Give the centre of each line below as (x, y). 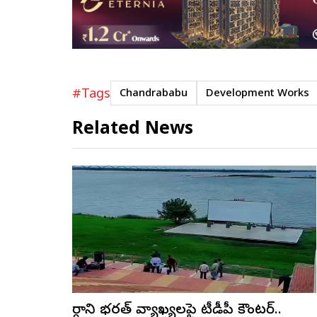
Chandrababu (154, 94)
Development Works (258, 94)
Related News (133, 130)
